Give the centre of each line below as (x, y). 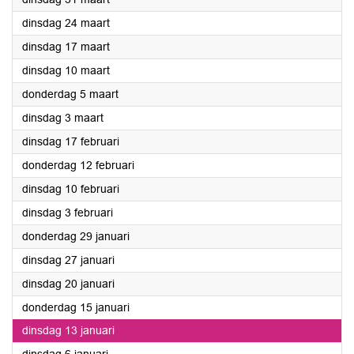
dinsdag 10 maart (66, 70)
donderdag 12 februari (78, 165)
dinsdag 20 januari (68, 284)
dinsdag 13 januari (68, 330)
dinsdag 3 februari (68, 213)
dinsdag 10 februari (71, 189)
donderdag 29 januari (76, 236)
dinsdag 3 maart (63, 118)
